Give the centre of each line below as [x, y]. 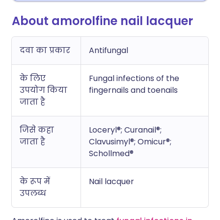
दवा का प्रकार [45, 50]
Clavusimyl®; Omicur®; [130, 142]
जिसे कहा [37, 130]
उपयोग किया [43, 90]
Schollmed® [111, 153]
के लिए [33, 78]
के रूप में [35, 181]
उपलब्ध [33, 193]
